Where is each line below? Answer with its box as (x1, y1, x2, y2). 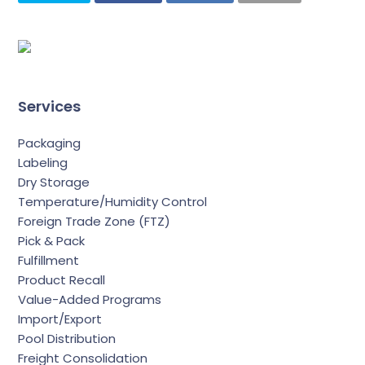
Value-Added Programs (18, 290, 162, 308)
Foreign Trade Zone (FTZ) (18, 212, 171, 230)
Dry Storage (18, 173, 90, 191)
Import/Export (18, 310, 103, 328)
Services (18, 95, 81, 117)
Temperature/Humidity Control (18, 192, 208, 210)
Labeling (18, 153, 68, 171)
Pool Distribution (18, 329, 117, 347)
